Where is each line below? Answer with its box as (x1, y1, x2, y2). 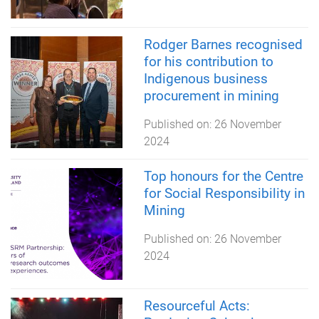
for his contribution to (143, 53, 273, 70)
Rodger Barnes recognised (143, 36, 303, 53)
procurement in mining (143, 87, 279, 104)
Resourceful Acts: (143, 297, 250, 314)
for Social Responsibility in (143, 184, 305, 202)
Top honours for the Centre (143, 167, 303, 184)
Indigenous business (143, 70, 268, 87)
